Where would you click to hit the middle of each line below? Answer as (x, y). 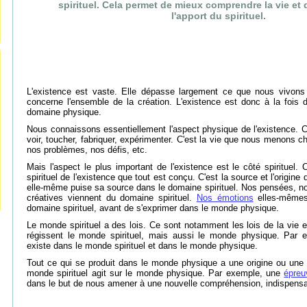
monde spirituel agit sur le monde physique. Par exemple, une (156, 273)
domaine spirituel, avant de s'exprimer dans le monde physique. (153, 208)
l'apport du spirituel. (219, 16)
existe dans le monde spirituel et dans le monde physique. (142, 246)
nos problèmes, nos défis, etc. (87, 150)
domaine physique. (64, 112)
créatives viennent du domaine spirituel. (112, 198)
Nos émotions (225, 198)
